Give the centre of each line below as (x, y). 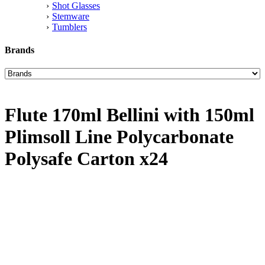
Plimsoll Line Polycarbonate (119, 136)
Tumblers (70, 27)
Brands (20, 50)
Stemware (71, 16)
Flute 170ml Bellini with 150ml (130, 114)
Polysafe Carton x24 (86, 158)
